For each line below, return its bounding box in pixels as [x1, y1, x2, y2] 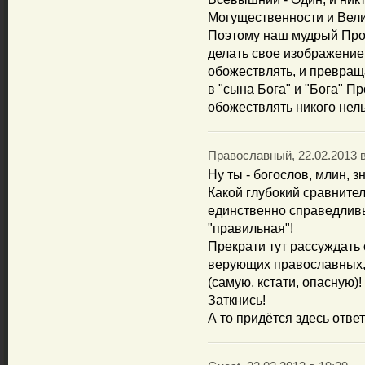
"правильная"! [208, 222, 293, 235]
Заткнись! [208, 293, 266, 307]
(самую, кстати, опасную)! [208, 275, 362, 289]
